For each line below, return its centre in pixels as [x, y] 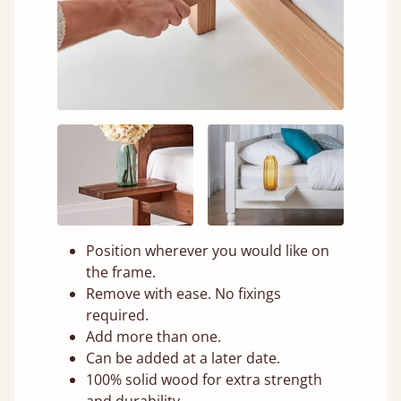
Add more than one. [154, 337]
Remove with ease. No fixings [183, 294]
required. [117, 316]
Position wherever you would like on [208, 251]
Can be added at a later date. [183, 358]
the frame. [121, 273]
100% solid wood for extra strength [204, 380]
